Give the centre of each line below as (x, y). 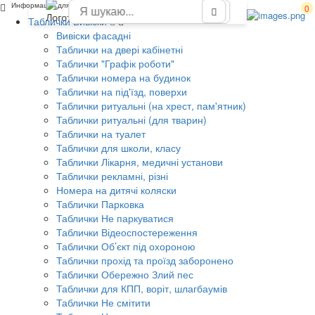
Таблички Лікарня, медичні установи (140, 162)
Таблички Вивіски (69, 21)
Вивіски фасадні (94, 35)
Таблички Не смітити (103, 302)
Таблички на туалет (101, 134)
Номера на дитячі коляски (116, 190)
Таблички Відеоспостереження (127, 232)
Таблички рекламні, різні (112, 176)
